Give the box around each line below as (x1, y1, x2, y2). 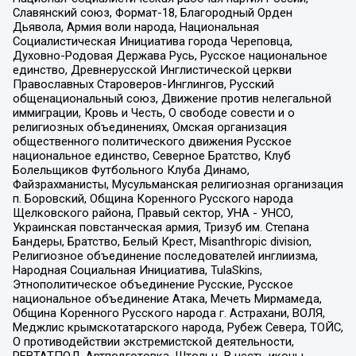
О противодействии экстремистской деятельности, (12, 335, 294, 350)
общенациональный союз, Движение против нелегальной (12, 91, 331, 106)
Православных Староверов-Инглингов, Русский (12, 77, 274, 92)
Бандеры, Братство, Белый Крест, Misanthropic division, (12, 234, 311, 250)
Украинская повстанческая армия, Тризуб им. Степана (12, 220, 309, 235)
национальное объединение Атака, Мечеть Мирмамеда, (12, 292, 322, 307)
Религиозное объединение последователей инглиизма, (12, 249, 318, 264)
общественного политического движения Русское (12, 134, 292, 149)
